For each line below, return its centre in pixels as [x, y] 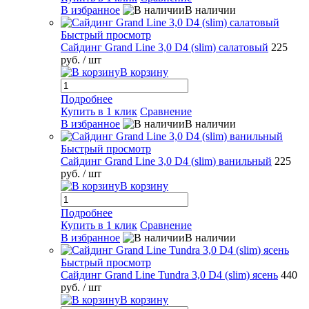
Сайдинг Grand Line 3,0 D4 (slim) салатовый [165, 47]
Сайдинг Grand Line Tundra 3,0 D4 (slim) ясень [169, 275]
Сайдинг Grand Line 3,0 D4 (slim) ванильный [166, 161]
